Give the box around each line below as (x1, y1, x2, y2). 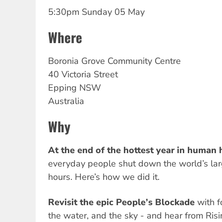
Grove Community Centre (81, 55, 181, 67)
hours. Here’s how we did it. (48, 171, 160, 183)
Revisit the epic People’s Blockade (48, 196, 195, 208)
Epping (48, 82, 77, 94)
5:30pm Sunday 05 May (48, 5, 145, 18)
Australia (48, 95, 84, 108)
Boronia (48, 55, 79, 67)
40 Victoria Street (48, 68, 118, 81)
